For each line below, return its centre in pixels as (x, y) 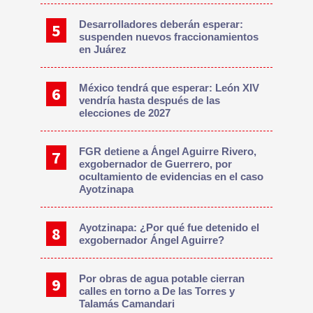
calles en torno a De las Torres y (157, 291)
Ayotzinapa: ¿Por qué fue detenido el (169, 228)
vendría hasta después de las (150, 101)
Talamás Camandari (127, 304)
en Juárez (103, 50)
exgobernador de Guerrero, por (156, 164)
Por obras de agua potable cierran (162, 279)
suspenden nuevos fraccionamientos (169, 37)
